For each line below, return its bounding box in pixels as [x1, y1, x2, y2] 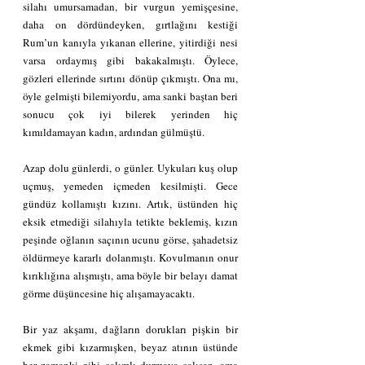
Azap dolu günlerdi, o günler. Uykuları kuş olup [23, 160, 238, 175]
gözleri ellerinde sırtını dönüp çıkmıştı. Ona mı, [23, 70, 238, 86]
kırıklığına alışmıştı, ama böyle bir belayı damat [23, 267, 238, 283]
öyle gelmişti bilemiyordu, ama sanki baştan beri [23, 88, 238, 103]
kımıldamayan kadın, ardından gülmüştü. [23, 124, 204, 139]
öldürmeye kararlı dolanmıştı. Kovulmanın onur [23, 249, 238, 265]
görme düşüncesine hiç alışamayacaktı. [23, 285, 195, 301]
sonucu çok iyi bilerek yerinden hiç [23, 106, 238, 121]
